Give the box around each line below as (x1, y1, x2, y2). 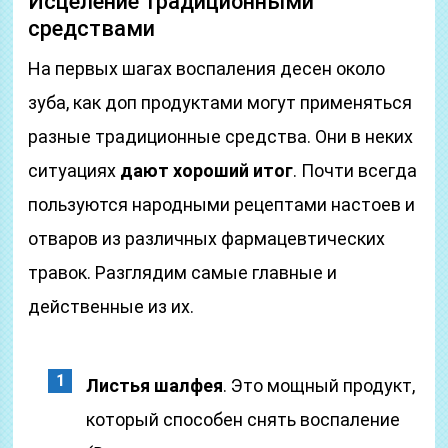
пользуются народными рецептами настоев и (28, 194, 416, 215)
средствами (28, 16, 156, 41)
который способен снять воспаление (86, 409, 401, 430)
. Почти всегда (293, 160, 418, 181)
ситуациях (28, 160, 121, 181)
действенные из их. (28, 296, 195, 317)
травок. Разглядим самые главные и (28, 262, 338, 283)
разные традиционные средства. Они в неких (28, 126, 414, 147)
